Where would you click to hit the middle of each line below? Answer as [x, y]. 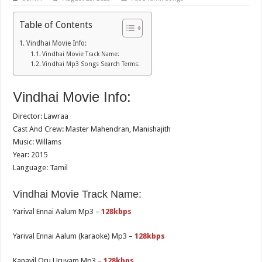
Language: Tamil [41, 168]
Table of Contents [56, 25]
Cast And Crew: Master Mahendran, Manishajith [92, 129]
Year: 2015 [30, 155]
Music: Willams [37, 142]
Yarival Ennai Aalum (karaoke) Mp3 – [74, 236]
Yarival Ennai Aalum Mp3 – [57, 212]
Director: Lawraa [41, 116]
